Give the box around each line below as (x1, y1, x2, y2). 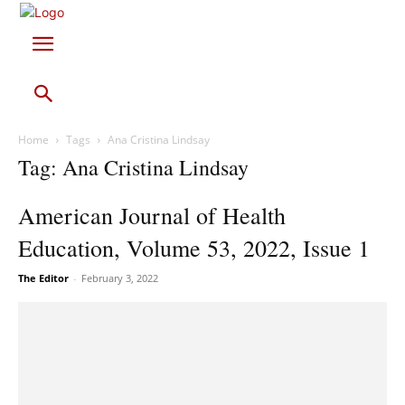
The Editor (18, 271, 69, 285)
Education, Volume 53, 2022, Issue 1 (18, 232, 370, 263)
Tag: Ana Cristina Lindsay (18, 153, 249, 182)
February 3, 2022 (81, 271, 158, 285)
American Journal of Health (18, 200, 286, 231)
